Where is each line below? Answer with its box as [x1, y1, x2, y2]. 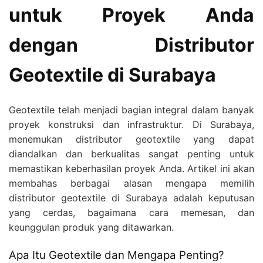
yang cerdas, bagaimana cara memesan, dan [9, 206, 254, 218]
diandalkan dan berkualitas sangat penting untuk [9, 147, 254, 160]
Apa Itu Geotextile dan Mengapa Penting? [9, 248, 224, 262]
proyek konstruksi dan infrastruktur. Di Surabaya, [9, 118, 254, 130]
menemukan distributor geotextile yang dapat [9, 133, 254, 145]
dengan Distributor [9, 33, 254, 57]
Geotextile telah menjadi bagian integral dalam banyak [9, 103, 254, 116]
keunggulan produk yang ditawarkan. [9, 221, 174, 233]
